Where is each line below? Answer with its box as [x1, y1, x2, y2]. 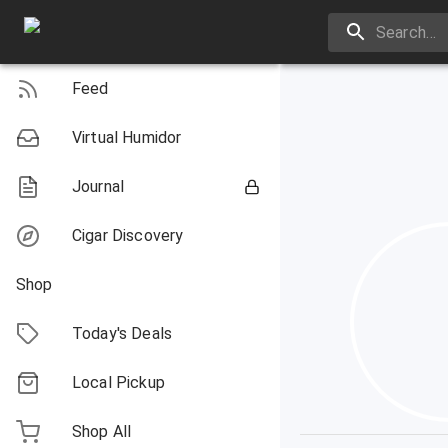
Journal [72, 177, 125, 196]
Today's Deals [72, 324, 172, 343]
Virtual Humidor [72, 128, 182, 147]
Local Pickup [72, 373, 165, 392]
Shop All [72, 422, 132, 441]
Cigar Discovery [72, 226, 184, 245]
